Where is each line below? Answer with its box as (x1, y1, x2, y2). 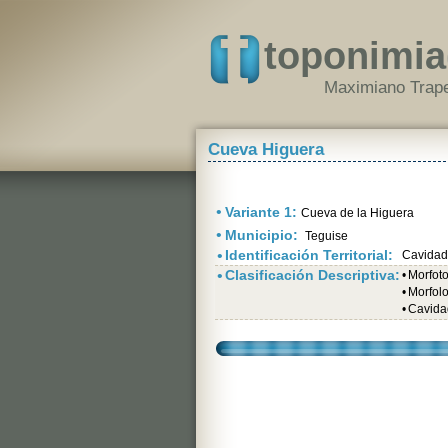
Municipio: (225, 227, 302, 243)
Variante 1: (225, 204, 301, 220)
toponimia (264, 35, 446, 77)
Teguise (302, 229, 348, 243)
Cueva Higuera (208, 140, 324, 159)
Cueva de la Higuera (301, 206, 414, 220)
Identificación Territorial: (225, 247, 393, 263)
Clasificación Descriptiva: (225, 267, 400, 283)
